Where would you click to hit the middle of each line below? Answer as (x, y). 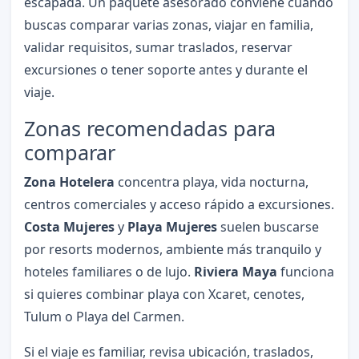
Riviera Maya (235, 272)
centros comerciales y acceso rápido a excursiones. (179, 205)
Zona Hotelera (69, 182)
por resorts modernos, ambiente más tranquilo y (172, 250)
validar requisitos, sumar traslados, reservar (158, 48)
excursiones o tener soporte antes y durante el (165, 70)
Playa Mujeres (172, 227)
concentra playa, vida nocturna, (211, 182)
